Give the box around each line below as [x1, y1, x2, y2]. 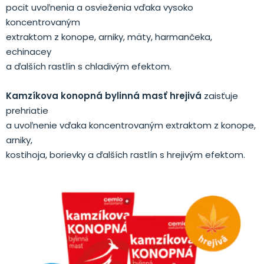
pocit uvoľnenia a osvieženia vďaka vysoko [6, 1, 193, 14]
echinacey [6, 45, 51, 58]
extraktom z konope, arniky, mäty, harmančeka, [6, 31, 212, 44]
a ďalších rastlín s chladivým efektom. [6, 60, 171, 73]
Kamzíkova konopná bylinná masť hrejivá [6, 90, 204, 103]
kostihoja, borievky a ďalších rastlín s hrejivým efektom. [6, 148, 245, 161]
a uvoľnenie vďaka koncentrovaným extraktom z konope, [6, 119, 256, 132]
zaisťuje [204, 90, 238, 103]
